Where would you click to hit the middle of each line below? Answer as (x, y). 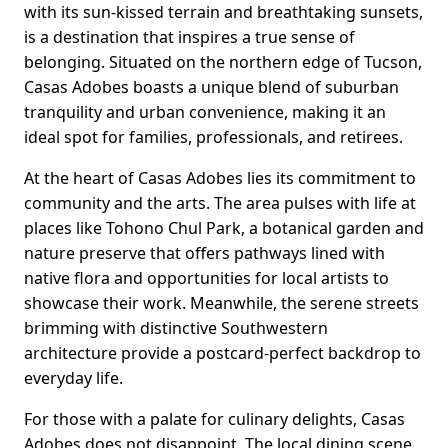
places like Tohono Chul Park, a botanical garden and (224, 228)
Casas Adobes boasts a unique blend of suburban (211, 87)
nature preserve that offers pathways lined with (204, 253)
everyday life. (73, 378)
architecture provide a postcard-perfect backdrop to (222, 353)
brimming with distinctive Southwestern (176, 328)
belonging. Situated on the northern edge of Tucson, (223, 62)
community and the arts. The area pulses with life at (220, 203)
